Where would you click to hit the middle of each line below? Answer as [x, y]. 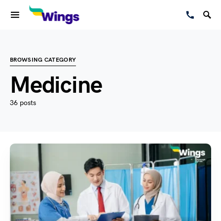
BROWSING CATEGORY [43, 60]
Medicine [56, 86]
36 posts [23, 103]
